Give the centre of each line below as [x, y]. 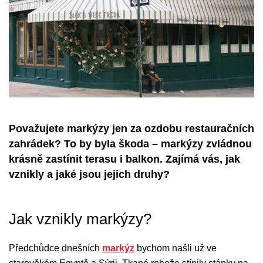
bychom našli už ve [176, 248]
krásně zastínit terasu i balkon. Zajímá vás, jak [124, 159]
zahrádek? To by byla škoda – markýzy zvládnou [130, 144]
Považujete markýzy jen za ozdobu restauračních [131, 128]
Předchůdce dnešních [55, 248]
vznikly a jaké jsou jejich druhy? [89, 174]
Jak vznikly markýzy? [80, 219]
